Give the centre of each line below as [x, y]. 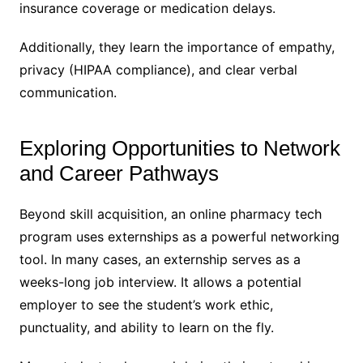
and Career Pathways [119, 173]
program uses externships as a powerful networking [179, 236]
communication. [68, 92]
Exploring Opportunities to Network [179, 148]
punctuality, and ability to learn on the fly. [146, 327]
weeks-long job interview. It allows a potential [160, 282]
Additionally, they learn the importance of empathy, [177, 47]
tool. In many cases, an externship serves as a [160, 259]
